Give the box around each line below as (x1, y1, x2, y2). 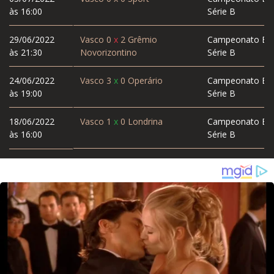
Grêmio (125, 34, 157, 46)
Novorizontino (80, 46, 137, 59)
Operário (125, 75, 163, 87)
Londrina (125, 116, 163, 128)
